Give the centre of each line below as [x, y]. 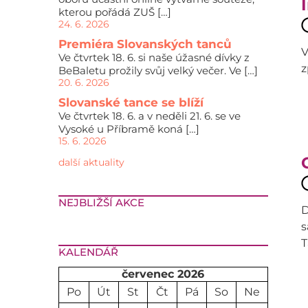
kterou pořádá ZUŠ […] [114, 12]
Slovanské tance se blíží [131, 102]
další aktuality [91, 162]
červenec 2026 [163, 274]
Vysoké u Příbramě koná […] [129, 129]
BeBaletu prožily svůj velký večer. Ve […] [158, 70]
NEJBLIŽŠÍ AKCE [101, 202]
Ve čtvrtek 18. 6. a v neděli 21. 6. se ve [149, 116]
